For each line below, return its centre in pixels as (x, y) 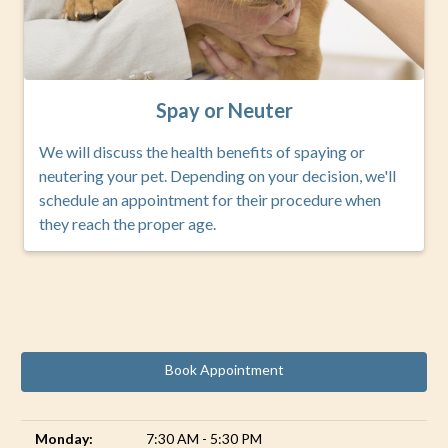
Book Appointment (224, 369)
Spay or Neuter (224, 109)
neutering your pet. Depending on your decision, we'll (217, 175)
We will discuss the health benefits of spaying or (202, 151)
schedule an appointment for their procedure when (210, 199)
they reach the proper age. (127, 223)
